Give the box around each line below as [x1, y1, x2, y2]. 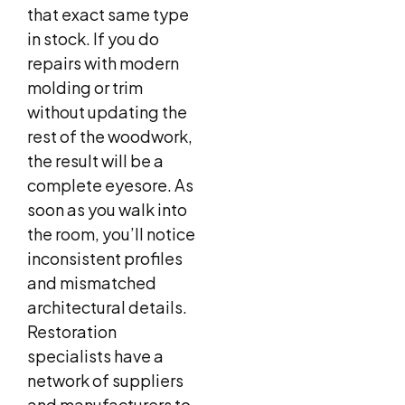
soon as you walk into [27, 199, 187, 221]
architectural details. [27, 297, 187, 318]
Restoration [27, 321, 117, 343]
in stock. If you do [27, 28, 159, 50]
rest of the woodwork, [27, 126, 193, 147]
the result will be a [27, 150, 164, 172]
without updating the [27, 101, 187, 123]
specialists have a [27, 345, 164, 367]
